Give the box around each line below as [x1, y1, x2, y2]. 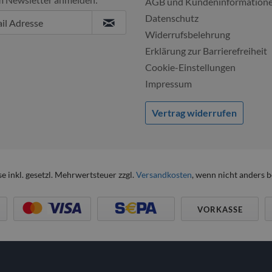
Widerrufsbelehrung [145, 29, 230, 40]
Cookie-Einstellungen [145, 61, 236, 73]
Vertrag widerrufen [152, 107, 237, 118]
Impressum [145, 78, 192, 89]
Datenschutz [145, 12, 199, 24]
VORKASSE [197, 205, 243, 214]
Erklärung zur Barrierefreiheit [145, 45, 267, 56]
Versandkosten [135, 169, 192, 180]
